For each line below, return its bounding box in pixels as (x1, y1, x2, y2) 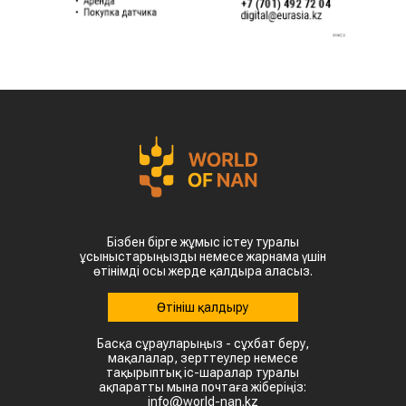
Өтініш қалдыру (157, 300, 249, 315)
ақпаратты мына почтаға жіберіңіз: (99, 380, 307, 395)
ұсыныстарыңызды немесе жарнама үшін (79, 249, 326, 265)
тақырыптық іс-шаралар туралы (106, 365, 300, 381)
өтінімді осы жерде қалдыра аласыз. (92, 264, 313, 279)
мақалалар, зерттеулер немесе (107, 351, 298, 366)
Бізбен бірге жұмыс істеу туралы (106, 235, 299, 250)
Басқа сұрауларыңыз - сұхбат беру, (96, 336, 309, 352)
